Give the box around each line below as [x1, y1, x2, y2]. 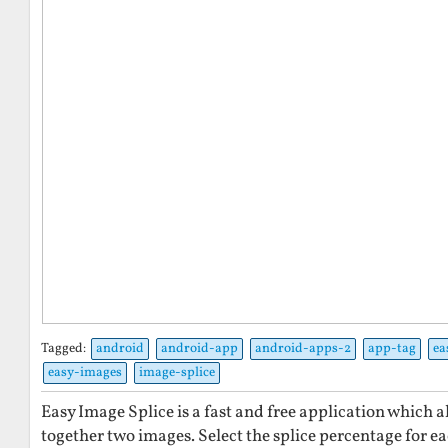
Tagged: [41, 339, 89, 359]
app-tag [368, 339, 416, 359]
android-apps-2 [255, 339, 351, 359]
